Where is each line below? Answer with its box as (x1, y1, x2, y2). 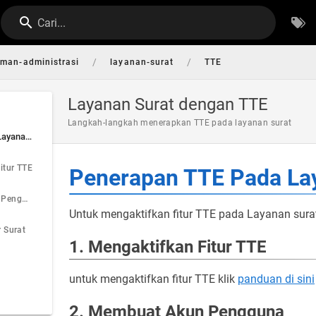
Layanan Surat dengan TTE (68, 95, 268, 114)
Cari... (37, 16, 66, 30)
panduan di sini (238, 272, 315, 286)
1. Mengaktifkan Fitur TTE (69, 237, 267, 257)
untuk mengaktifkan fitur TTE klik (69, 272, 238, 286)
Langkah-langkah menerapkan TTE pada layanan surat (68, 118, 292, 128)
